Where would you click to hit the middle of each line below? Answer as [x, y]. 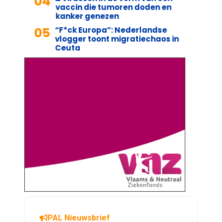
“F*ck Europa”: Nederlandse [111, 30]
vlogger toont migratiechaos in [117, 39]
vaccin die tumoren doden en [113, 7]
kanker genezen [87, 16]
